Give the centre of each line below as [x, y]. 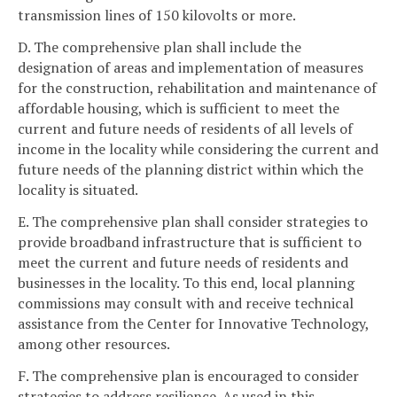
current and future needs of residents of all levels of [185, 129]
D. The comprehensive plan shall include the [160, 47]
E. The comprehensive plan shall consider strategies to [193, 222]
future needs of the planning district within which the [191, 170]
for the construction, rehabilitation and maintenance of [197, 88]
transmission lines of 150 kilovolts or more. [157, 16]
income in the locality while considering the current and [198, 149]
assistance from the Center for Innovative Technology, [193, 324]
